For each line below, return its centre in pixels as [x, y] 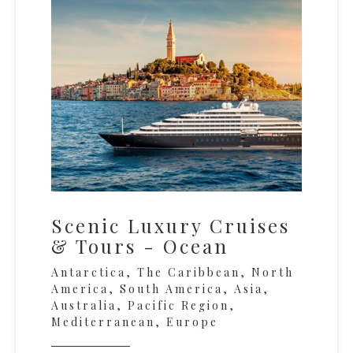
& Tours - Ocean [140, 246]
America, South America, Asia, [160, 289]
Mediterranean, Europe [135, 322]
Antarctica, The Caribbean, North [173, 273]
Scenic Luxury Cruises [171, 226]
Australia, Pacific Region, [143, 306]
